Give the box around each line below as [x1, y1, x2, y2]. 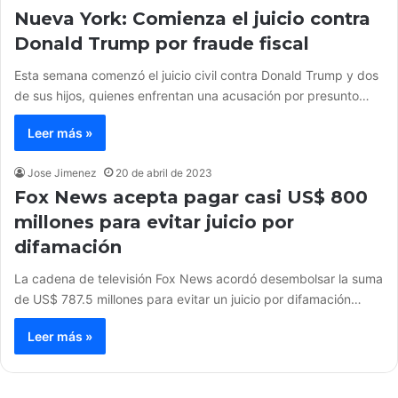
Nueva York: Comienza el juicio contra [14, 7, 370, 29]
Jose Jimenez [28, 165, 97, 179]
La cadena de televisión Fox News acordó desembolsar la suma [14, 270, 383, 286]
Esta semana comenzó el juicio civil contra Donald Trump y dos [14, 67, 378, 83]
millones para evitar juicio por [14, 211, 294, 233]
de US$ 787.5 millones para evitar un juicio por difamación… [14, 291, 362, 306]
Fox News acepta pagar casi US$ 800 [14, 186, 368, 208]
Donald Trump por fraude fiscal [14, 32, 309, 54]
